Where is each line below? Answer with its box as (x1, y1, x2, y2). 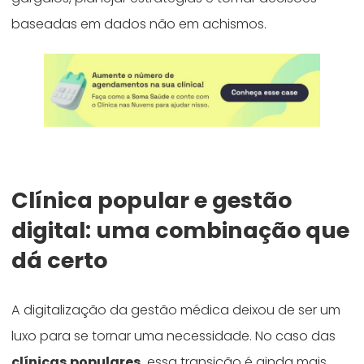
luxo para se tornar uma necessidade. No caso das (11, 327, 336, 346)
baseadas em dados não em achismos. (11, 15, 267, 34)
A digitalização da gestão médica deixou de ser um (11, 301, 341, 320)
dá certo (11, 245, 108, 276)
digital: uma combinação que (11, 215, 350, 246)
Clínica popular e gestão (11, 185, 292, 216)
